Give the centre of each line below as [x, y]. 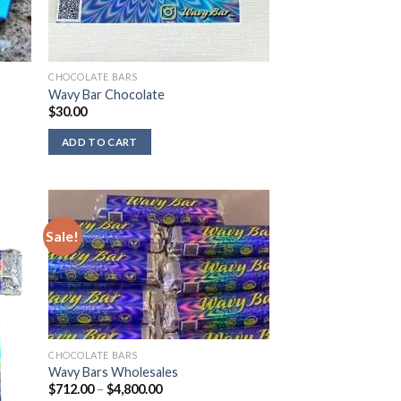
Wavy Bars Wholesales [114, 372]
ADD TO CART [99, 141]
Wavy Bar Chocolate [107, 94]
